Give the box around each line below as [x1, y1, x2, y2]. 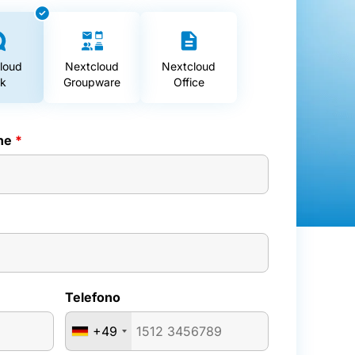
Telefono [64, 289, 120, 305]
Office [173, 75, 204, 89]
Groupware [63, 75, 120, 89]
